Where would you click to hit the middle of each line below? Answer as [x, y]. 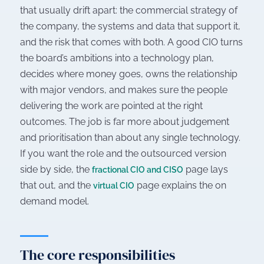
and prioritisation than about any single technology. [130, 138]
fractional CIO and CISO [138, 170]
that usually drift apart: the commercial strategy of [129, 11]
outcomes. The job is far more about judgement [125, 122]
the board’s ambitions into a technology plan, [117, 58]
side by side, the [56, 170]
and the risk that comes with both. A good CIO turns [131, 42]
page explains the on [180, 186]
